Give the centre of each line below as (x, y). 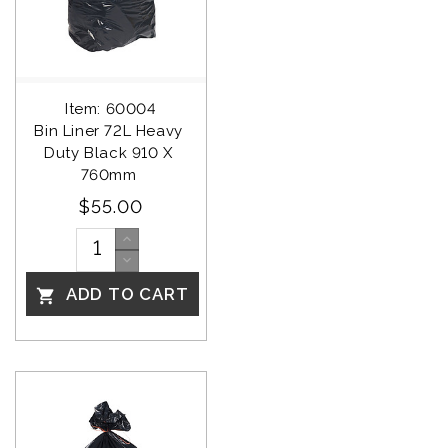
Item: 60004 (111, 108)
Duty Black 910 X (111, 152)
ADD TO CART (125, 293)
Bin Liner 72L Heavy (111, 130)
